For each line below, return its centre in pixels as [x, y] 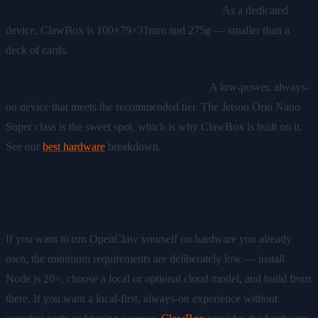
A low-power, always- [258, 87]
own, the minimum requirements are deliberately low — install [145, 258]
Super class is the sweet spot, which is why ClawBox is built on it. [154, 126]
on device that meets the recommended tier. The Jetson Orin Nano [153, 106]
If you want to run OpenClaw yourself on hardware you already [149, 238]
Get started [57, 198]
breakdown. [133, 146]
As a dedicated [254, 10]
